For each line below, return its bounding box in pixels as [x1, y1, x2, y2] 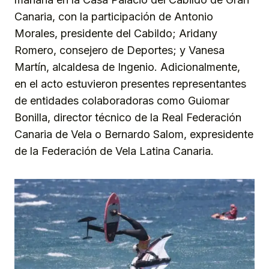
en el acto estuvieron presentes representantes [14, 77, 246, 91]
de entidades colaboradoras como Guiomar [14, 94, 229, 107]
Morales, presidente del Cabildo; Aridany [14, 27, 217, 40]
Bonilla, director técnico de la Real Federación [14, 111, 241, 124]
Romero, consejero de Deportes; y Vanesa [14, 44, 225, 57]
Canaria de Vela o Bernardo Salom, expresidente [14, 128, 253, 141]
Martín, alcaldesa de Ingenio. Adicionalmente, [14, 61, 240, 74]
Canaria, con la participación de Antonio [14, 10, 213, 23]
